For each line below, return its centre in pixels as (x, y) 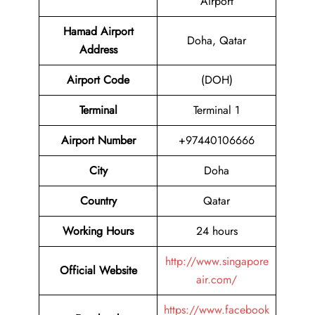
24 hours (217, 231)
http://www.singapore (217, 262)
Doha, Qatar (217, 41)
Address (98, 50)
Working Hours (98, 231)
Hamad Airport (98, 32)
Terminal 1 (217, 110)
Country (98, 201)
